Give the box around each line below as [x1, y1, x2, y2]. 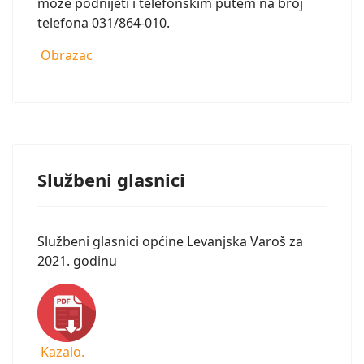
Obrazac [37, 46, 93, 64]
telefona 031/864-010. [37, 14, 170, 32]
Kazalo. [37, 343, 84, 361]
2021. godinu [37, 252, 120, 270]
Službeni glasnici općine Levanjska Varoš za [37, 232, 303, 250]
